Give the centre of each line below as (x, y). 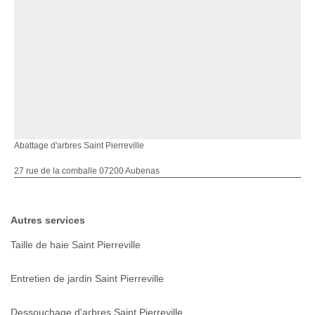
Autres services (48, 220)
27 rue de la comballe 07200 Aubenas (87, 171)
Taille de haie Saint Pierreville (76, 245)
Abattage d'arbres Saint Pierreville (79, 146)
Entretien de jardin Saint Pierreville (87, 279)
